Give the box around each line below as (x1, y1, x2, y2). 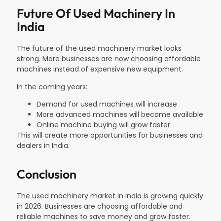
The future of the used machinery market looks (17, 43, 182, 54)
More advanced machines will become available (37, 109, 203, 119)
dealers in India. (17, 140, 70, 150)
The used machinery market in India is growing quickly (17, 191, 203, 201)
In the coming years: (17, 81, 87, 92)
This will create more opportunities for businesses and (17, 130, 203, 140)
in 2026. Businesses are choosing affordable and (17, 201, 183, 212)
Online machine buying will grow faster (37, 119, 170, 130)
